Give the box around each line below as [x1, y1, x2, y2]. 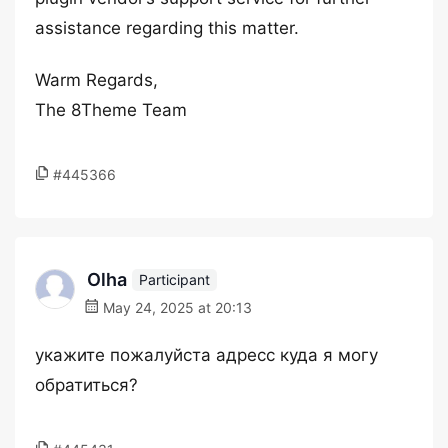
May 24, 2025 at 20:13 [99, 299, 252, 316]
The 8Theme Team [35, 100, 187, 120]
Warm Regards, [35, 70, 158, 90]
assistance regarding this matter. [35, 18, 299, 38]
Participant [139, 270, 210, 288]
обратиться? [35, 375, 138, 395]
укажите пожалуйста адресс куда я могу [35, 345, 378, 365]
